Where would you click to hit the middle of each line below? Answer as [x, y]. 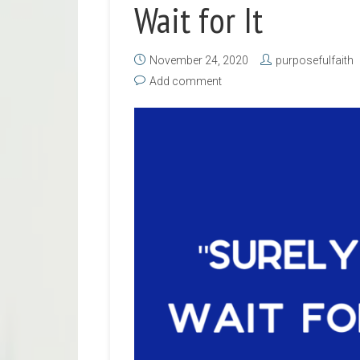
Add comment [186, 81]
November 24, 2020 [199, 60]
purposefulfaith [315, 60]
